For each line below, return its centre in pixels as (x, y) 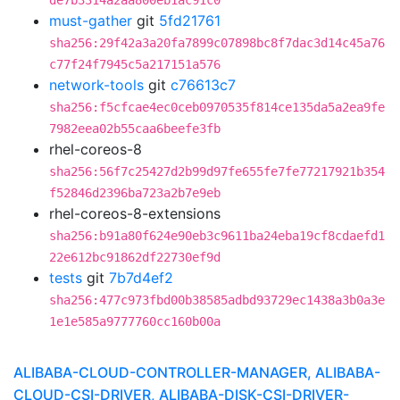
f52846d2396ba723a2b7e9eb (135, 193)
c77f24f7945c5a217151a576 (135, 64)
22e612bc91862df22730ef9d (135, 257)
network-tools (96, 85)
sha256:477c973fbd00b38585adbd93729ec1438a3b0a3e (217, 300)
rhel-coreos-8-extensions (135, 213)
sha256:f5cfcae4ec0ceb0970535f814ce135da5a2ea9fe (217, 107)
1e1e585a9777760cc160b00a (135, 321)
